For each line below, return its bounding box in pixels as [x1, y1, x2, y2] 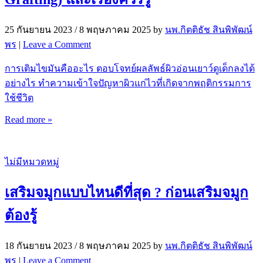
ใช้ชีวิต [5, 92, 33, 103]
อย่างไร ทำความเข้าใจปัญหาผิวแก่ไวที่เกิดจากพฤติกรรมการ [5, 77, 251, 88]
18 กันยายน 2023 [5, 240, 72, 251]
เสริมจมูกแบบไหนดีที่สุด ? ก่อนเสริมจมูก [5, 184, 248, 200]
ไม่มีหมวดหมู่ [5, 156, 59, 167]
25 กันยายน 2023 [5, 24, 72, 35]
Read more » [5, 114, 52, 124]
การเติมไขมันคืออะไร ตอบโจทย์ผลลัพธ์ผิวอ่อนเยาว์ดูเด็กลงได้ [5, 63, 255, 73]
